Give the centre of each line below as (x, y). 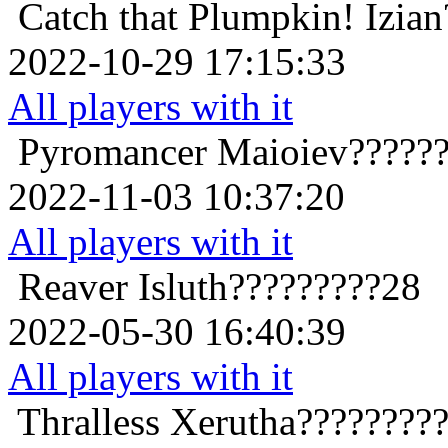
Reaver (73, 287)
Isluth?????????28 (279, 287)
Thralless (88, 422)
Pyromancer (112, 152)
